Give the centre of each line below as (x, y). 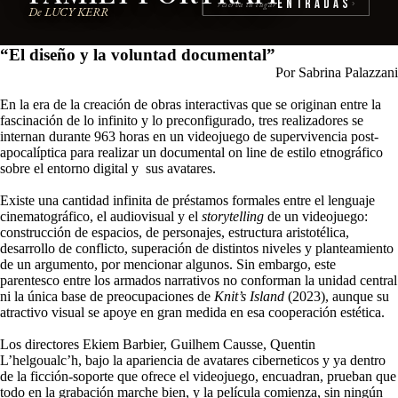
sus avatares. (181, 168)
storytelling (233, 216)
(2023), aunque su (337, 296)
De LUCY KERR (68, 11)
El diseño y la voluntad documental (138, 55)
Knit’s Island (249, 296)
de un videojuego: (316, 216)
